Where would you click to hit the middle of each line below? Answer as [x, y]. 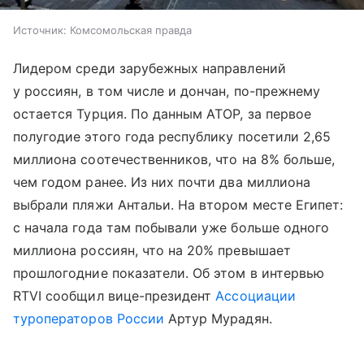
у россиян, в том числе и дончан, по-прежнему [167, 91]
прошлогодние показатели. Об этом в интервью [169, 273]
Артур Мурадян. [218, 319]
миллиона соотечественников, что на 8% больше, [174, 160]
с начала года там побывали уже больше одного [171, 228]
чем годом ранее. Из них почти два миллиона [162, 182]
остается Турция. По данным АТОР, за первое [162, 114]
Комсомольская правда [131, 30]
